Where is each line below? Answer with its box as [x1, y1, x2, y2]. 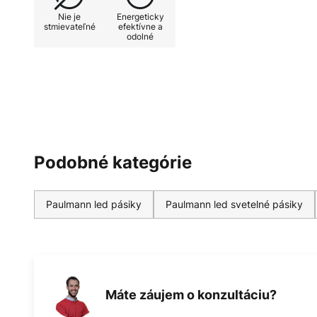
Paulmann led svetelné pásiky [166, 197, 303, 211]
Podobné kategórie [34, 151, 192, 173]
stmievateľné [43, 20, 96, 33]
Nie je [58, 10, 81, 23]
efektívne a [117, 20, 163, 33]
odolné [127, 30, 154, 42]
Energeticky [116, 10, 164, 23]
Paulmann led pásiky [46, 197, 142, 211]
